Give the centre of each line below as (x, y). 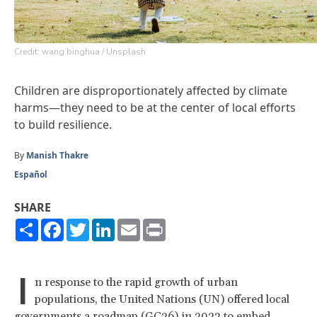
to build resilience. (63, 124)
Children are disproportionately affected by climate (151, 90)
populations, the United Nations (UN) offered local (162, 299)
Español (31, 174)
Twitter (108, 224)
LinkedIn (138, 224)
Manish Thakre (57, 155)
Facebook (90, 224)
